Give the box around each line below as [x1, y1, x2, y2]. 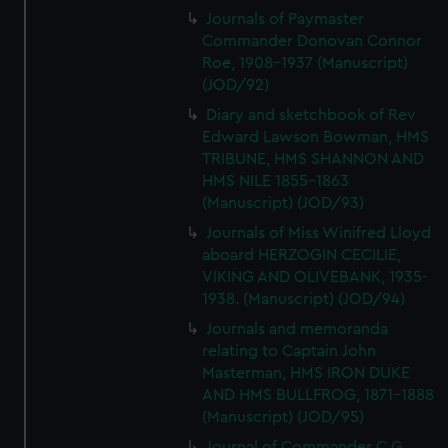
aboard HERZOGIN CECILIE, [202, 247, 402, 263]
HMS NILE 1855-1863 [202, 173, 350, 189]
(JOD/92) [202, 77, 270, 93]
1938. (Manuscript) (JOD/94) [202, 291, 406, 307]
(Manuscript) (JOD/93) [202, 195, 365, 211]
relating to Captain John [202, 343, 377, 359]
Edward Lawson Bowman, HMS [202, 129, 430, 145]
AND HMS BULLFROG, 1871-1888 [202, 387, 435, 403]
